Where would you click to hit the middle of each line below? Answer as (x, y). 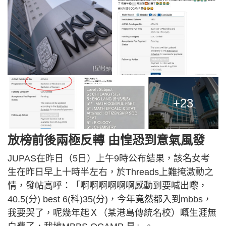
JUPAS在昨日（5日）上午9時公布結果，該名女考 (109, 158)
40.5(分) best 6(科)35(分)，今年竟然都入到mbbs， (110, 199)
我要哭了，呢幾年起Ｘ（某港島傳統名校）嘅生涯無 (112, 213)
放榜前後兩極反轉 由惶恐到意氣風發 (106, 140)
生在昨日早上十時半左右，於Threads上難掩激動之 (110, 172)
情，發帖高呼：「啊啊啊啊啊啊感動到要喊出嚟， (107, 185)
